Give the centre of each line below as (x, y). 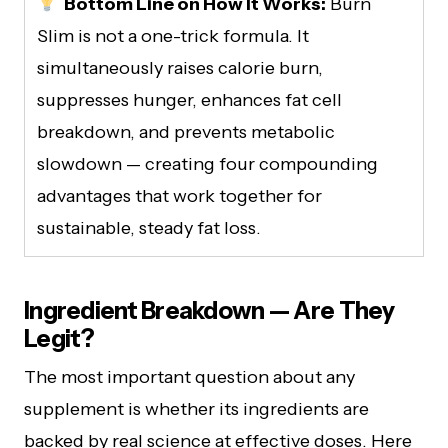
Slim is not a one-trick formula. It (173, 35)
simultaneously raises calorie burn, (180, 67)
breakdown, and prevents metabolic (186, 131)
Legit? (59, 338)
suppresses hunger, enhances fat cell (189, 99)
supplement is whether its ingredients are (196, 408)
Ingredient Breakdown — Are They (209, 310)
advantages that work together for (179, 195)
